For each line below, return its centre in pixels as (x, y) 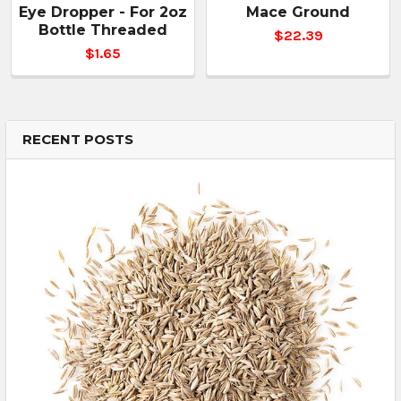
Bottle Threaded (103, 30)
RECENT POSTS (78, 139)
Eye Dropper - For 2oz (103, 12)
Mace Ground (298, 12)
